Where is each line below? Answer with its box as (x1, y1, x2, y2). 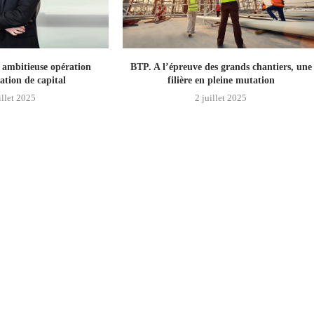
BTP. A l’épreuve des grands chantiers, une (130, 61, 312, 72)
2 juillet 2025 (195, 92, 247, 103)
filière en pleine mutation (167, 74, 275, 86)
